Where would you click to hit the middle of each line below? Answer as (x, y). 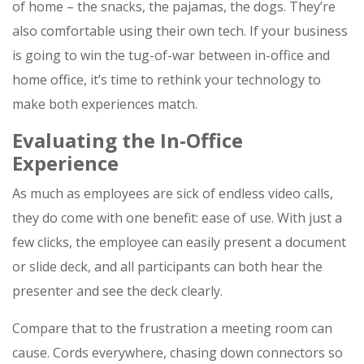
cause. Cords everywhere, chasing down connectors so (178, 353)
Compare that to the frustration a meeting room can (172, 329)
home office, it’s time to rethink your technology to (167, 80)
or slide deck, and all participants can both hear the (167, 267)
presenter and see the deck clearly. (117, 291)
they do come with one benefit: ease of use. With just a (177, 218)
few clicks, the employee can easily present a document (179, 243)
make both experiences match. (105, 104)
